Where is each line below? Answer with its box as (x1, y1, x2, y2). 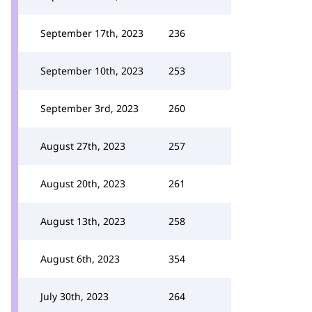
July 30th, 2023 (40, 290, 109, 303)
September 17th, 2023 (40, 26, 143, 40)
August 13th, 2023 (40, 214, 125, 228)
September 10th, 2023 (40, 64, 143, 77)
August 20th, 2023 (40, 177, 125, 190)
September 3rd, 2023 (40, 102, 139, 115)
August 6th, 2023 (40, 252, 120, 265)
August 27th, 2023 (40, 139, 125, 153)
